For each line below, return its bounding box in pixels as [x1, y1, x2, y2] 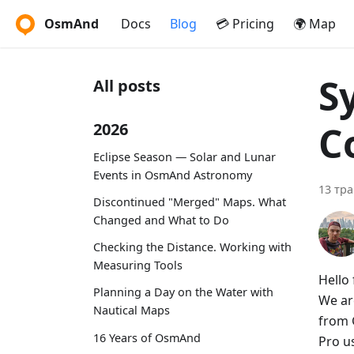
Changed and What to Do [93, 212, 229, 228]
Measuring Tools [93, 258, 183, 273]
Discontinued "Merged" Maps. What [93, 194, 286, 209]
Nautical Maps [93, 303, 170, 318]
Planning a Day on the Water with [93, 284, 273, 300]
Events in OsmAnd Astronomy [93, 167, 252, 183]
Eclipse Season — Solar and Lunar [93, 149, 276, 164]
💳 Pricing [216, 15, 274, 32]
